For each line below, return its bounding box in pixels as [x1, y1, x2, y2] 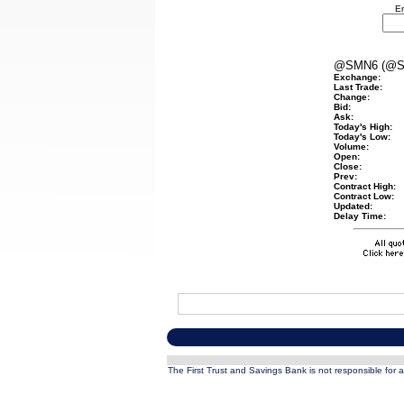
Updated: [333, 201, 372, 211]
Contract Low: [333, 191, 394, 201]
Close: [333, 161, 362, 171]
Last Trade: [333, 82, 382, 92]
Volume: [333, 142, 369, 151]
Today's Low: [333, 132, 390, 142]
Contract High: [333, 181, 396, 191]
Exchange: [333, 72, 381, 82]
